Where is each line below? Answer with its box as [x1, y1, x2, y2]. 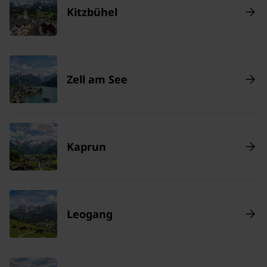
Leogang [67, 206, 113, 221]
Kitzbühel [67, 4, 117, 19]
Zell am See [67, 72, 128, 86]
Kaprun [67, 139, 106, 154]
